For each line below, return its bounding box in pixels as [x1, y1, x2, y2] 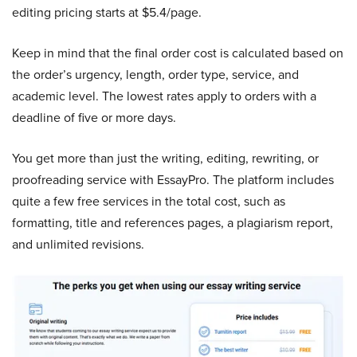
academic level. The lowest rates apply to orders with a [12, 86, 316, 105]
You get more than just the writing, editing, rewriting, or [12, 148, 319, 167]
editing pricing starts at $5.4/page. [12, 2, 202, 22]
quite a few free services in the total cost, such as [12, 191, 285, 210]
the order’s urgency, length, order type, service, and [12, 65, 299, 84]
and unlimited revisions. [12, 234, 144, 253]
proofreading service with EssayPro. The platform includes [12, 170, 334, 189]
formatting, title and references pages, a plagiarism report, [12, 213, 333, 232]
